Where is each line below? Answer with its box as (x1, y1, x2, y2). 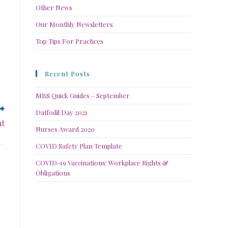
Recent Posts (45, 69, 90, 78)
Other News (36, 3, 72, 12)
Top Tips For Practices (36, 37, 103, 45)
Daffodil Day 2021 (36, 108, 88, 117)
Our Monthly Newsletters (36, 20, 113, 28)
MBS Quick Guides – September (36, 91, 130, 100)
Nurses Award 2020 (36, 125, 95, 133)
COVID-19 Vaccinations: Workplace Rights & (36, 158, 168, 167)
